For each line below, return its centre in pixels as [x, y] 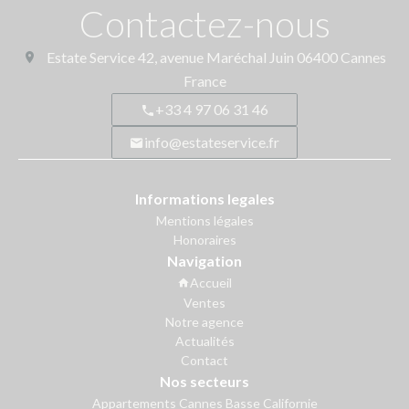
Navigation [204, 260]
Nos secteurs [204, 381]
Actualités [204, 341]
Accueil [211, 282]
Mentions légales [204, 220]
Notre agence [204, 321]
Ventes [204, 302]
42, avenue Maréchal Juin [216, 57]
